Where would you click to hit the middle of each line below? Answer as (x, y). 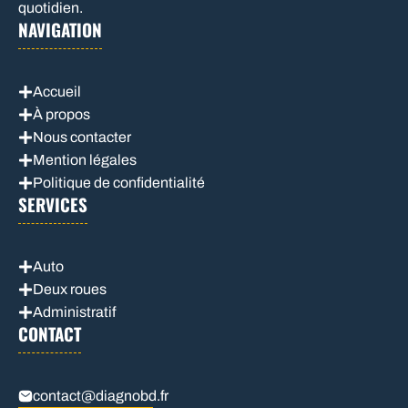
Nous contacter (82, 138)
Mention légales (85, 160)
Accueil (57, 92)
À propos (61, 115)
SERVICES (53, 204)
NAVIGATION (60, 30)
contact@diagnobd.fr (101, 396)
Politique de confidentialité (119, 183)
